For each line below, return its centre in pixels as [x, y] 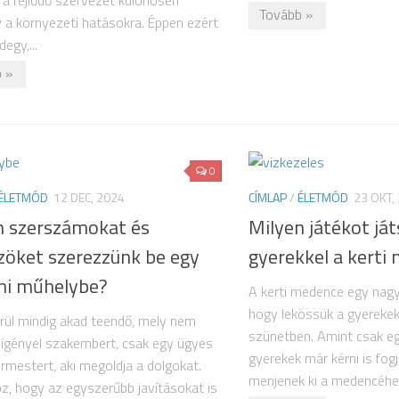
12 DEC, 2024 [89, 198]
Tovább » [286, 15]
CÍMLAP [268, 198]
